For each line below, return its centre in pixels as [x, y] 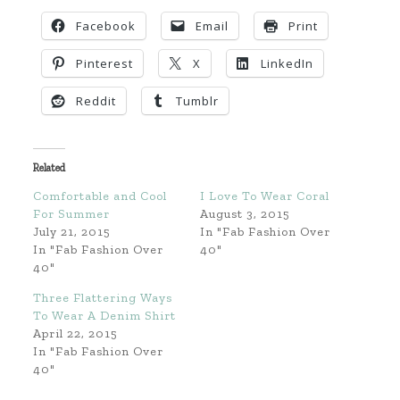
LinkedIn [287, 63]
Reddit [96, 101]
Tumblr [197, 101]
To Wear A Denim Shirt [104, 316]
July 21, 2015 [71, 232]
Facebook [105, 26]
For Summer [71, 214]
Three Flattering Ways [102, 298]
